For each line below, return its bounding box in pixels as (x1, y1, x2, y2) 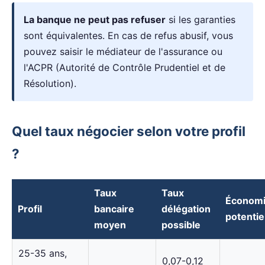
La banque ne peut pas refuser (24, 13, 166, 25)
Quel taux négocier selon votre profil (12, 122, 245, 139)
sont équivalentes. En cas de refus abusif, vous (24, 29, 233, 41)
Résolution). (24, 77, 76, 89)
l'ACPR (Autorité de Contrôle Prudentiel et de (24, 61, 225, 73)
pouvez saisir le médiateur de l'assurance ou (24, 45, 222, 57)
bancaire (94, 202, 134, 215)
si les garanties (166, 13, 235, 25)
